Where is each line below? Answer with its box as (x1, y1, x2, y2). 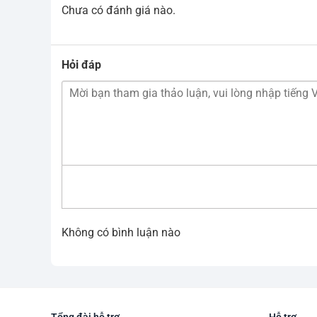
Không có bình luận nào (62, 225, 180, 239)
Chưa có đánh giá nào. (62, 3, 175, 17)
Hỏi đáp (62, 57, 101, 71)
